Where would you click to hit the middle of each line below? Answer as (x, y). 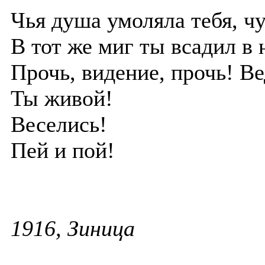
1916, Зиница (73, 228)
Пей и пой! (63, 150)
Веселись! (59, 124)
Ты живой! (62, 98)
